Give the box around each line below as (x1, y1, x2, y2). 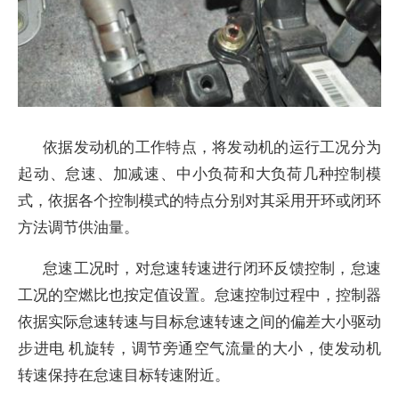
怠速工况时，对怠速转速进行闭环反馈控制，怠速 (43, 257, 381, 278)
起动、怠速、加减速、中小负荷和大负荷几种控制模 (18, 163, 381, 183)
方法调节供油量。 (18, 216, 139, 237)
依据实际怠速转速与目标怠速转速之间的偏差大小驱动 (18, 311, 381, 331)
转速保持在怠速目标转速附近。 (18, 364, 230, 385)
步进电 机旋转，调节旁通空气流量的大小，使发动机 (18, 338, 381, 358)
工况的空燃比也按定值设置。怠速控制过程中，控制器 (18, 284, 381, 305)
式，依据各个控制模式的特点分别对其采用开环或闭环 (18, 190, 381, 210)
